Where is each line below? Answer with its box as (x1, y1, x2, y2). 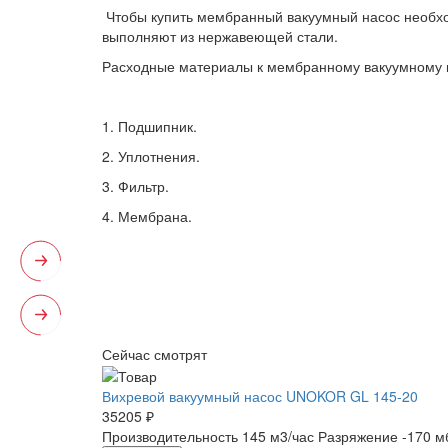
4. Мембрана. (102, 205, 192, 226)
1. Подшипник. (102, 115, 197, 136)
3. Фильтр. (102, 175, 173, 196)
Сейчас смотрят (102, 343, 207, 364)
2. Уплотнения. (102, 145, 200, 166)
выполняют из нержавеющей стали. (102, 25, 342, 46)
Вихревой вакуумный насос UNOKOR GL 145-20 (102, 386, 418, 407)
